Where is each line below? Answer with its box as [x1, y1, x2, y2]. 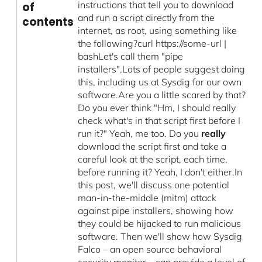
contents [22, 14, 74, 29]
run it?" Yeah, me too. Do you [78, 127, 202, 139]
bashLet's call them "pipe [78, 50, 184, 62]
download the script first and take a [78, 140, 227, 152]
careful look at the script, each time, [78, 153, 228, 165]
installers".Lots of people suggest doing [78, 63, 246, 75]
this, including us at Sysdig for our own [78, 75, 242, 88]
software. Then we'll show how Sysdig [78, 230, 243, 242]
